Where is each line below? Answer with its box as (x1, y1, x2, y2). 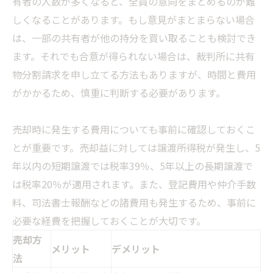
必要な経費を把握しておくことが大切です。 (12, 213, 206, 229)
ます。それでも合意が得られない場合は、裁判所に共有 (12, 49, 255, 64)
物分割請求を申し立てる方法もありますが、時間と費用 (12, 67, 256, 82)
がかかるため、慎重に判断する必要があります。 (12, 85, 225, 101)
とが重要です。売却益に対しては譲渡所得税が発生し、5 (12, 140, 260, 155)
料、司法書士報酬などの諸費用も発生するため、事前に (12, 195, 256, 210)
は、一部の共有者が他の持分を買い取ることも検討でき (12, 30, 256, 46)
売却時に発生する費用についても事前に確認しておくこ (12, 122, 255, 137)
